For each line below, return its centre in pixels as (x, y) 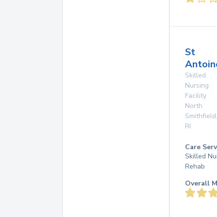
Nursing (197, 85)
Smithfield (201, 116)
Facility (196, 96)
